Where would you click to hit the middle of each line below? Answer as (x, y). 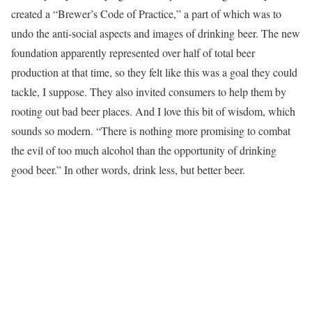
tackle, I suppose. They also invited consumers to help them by (149, 92)
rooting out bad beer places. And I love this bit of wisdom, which (153, 111)
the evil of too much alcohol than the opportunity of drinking (144, 150)
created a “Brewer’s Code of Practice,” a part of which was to (146, 14)
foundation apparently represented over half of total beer (133, 53)
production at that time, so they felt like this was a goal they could (154, 72)
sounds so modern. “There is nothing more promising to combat (151, 131)
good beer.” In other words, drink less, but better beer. (128, 170)
